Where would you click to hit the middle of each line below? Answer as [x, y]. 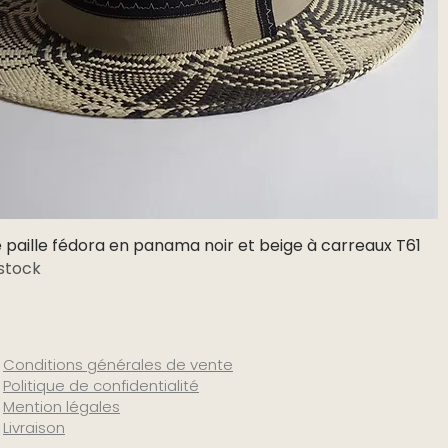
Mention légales [61, 407]
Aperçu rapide [172, 244]
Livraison [34, 428]
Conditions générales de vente [118, 365]
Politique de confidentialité [101, 386]
